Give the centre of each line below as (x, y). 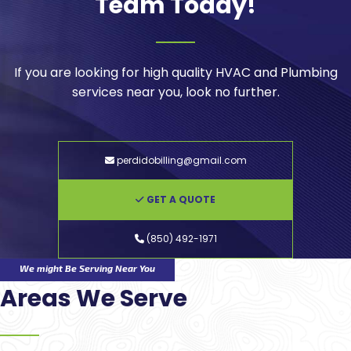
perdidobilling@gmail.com (180, 160)
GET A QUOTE (180, 199)
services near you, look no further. (175, 92)
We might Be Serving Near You (87, 268)
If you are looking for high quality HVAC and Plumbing (175, 72)
